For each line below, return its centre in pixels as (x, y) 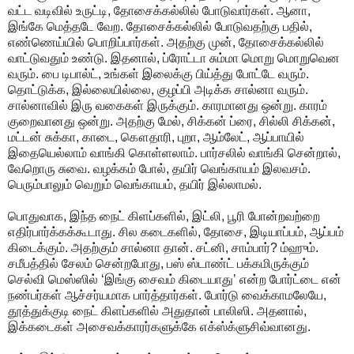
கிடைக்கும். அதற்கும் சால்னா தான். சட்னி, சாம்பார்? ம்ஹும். (163, 247)
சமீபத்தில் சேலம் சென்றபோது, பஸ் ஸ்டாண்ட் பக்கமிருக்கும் (158, 263)
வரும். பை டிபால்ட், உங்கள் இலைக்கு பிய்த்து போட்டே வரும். (158, 73)
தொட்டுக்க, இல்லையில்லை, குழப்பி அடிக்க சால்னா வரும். (158, 89)
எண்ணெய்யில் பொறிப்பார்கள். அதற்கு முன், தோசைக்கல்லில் (166, 42)
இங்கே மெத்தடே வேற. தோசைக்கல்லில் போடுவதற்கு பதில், (160, 26)
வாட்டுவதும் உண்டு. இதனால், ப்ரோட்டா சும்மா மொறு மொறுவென (174, 58)
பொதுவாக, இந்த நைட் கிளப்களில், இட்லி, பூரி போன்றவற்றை (164, 216)
